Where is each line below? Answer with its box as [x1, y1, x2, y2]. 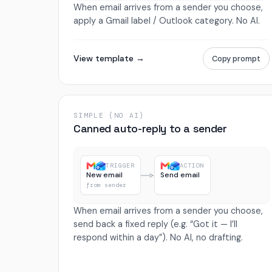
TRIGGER [106, 161, 135, 170]
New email [86, 170, 123, 180]
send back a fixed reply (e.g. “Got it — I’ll [73, 218, 237, 229]
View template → [73, 52, 144, 64]
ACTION [180, 161, 205, 170]
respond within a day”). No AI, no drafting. [73, 231, 243, 243]
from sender [86, 181, 127, 189]
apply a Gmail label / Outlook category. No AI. [73, 15, 260, 26]
